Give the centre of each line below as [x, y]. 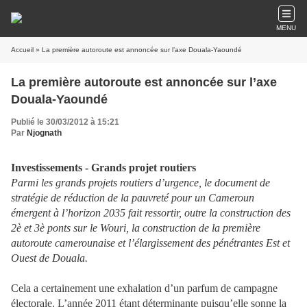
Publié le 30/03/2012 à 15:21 [65, 122]
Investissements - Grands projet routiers [103, 168]
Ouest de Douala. [49, 258]
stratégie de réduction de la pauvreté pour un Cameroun [133, 198]
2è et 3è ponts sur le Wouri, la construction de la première [136, 228]
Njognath [44, 133]
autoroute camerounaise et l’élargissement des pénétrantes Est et [150, 243]
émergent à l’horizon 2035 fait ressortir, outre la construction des [151, 213]
